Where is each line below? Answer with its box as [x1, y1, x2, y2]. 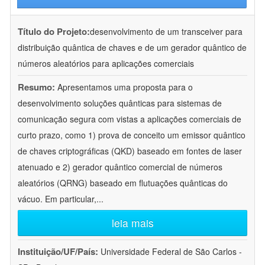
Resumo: [18, 80, 55, 94]
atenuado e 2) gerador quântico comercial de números [18, 161, 222, 173]
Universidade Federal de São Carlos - [101, 245, 242, 258]
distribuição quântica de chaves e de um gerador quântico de [18, 41, 247, 54]
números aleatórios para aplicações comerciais [18, 57, 194, 70]
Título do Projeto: [18, 25, 90, 38]
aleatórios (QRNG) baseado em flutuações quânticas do [18, 177, 228, 189]
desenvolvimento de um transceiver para [90, 25, 243, 38]
